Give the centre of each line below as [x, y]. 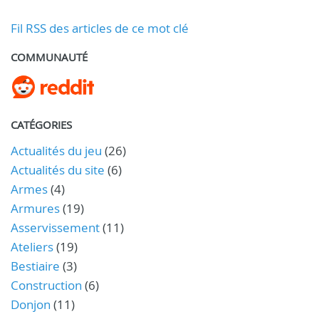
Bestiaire [35, 266]
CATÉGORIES [41, 124]
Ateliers [32, 246]
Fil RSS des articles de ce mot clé [100, 28]
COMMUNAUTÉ [49, 57]
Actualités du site [58, 169]
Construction [46, 285]
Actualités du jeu [56, 150]
